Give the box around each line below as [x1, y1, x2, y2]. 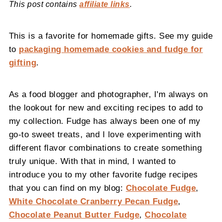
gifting [8, 58, 37, 67]
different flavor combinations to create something [8, 143, 202, 153]
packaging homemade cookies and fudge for [19, 45, 203, 54]
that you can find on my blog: [8, 183, 126, 193]
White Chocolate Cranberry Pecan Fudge [8, 197, 178, 206]
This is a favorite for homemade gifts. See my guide [8, 31, 213, 41]
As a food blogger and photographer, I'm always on [8, 90, 208, 99]
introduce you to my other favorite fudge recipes [8, 170, 198, 179]
